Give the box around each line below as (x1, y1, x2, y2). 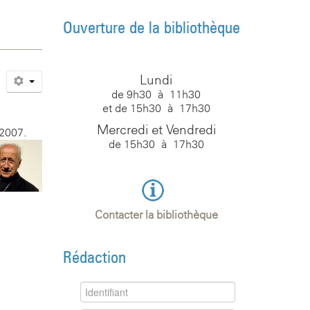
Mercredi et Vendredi (96, 121, 216, 137)
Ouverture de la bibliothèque (62, 17, 240, 37)
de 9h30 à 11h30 (111, 87, 201, 101)
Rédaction (62, 246, 126, 267)
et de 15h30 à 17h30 (102, 101, 210, 115)
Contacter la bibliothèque (94, 208, 218, 221)
